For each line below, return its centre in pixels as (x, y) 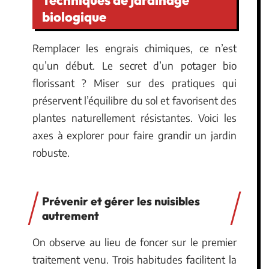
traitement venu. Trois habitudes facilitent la (134, 259)
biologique (74, 17)
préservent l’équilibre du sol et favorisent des (134, 100)
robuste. (51, 152)
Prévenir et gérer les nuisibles (121, 201)
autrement (71, 216)
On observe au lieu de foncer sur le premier (134, 242)
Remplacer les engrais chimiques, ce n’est (134, 48)
